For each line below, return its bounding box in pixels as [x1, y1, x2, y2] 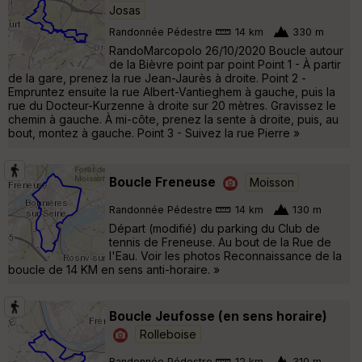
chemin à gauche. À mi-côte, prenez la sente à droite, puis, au [8, 112, 339, 127]
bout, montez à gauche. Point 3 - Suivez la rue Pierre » [8, 126, 300, 141]
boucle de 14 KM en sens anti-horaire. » [8, 263, 220, 277]
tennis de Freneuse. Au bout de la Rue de [109, 235, 331, 250]
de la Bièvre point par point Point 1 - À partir [109, 57, 341, 72]
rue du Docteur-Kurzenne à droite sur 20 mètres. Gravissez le [8, 99, 336, 113]
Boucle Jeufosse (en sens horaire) [109, 309, 327, 325]
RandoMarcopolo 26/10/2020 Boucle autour [109, 44, 343, 58]
